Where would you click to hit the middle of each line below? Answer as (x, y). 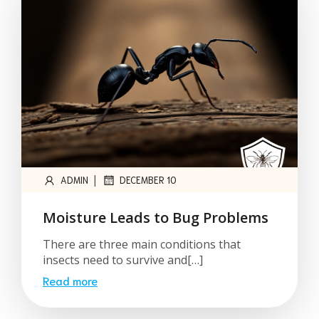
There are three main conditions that (142, 244)
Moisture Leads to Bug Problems (156, 218)
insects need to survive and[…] (123, 260)
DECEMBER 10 (148, 180)
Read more (70, 280)
